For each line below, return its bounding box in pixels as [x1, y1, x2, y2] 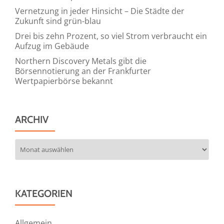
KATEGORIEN [15, 187, 72, 199]
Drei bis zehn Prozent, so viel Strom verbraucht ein [15, 30, 207, 41]
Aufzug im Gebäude [15, 40, 89, 51]
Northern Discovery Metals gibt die [15, 55, 146, 66]
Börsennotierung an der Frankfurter [15, 65, 151, 76]
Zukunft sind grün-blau [15, 15, 101, 26]
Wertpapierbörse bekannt [15, 75, 113, 86]
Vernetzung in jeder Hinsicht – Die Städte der [15, 5, 184, 16]
